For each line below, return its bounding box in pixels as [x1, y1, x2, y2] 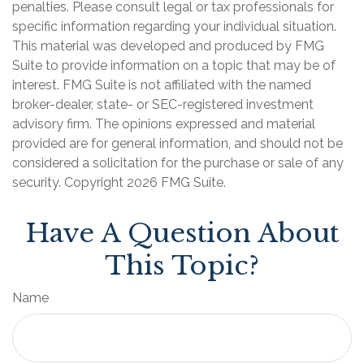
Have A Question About [25, 217, 339, 250]
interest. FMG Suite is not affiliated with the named [12, 77, 311, 93]
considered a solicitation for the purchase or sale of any [12, 155, 344, 171]
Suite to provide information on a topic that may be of [12, 58, 336, 74]
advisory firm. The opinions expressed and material [12, 116, 315, 132]
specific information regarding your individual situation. [12, 19, 336, 35]
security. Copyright [12, 175, 127, 191]
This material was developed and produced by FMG [12, 38, 324, 54]
